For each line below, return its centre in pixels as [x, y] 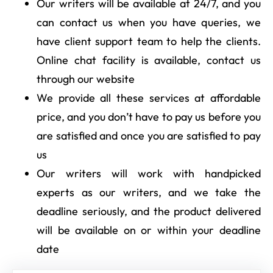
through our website [86, 79]
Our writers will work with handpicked [149, 173]
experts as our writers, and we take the [149, 192]
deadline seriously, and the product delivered [149, 211]
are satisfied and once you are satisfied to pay [149, 135]
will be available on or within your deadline [149, 230]
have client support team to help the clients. [149, 41]
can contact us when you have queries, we [149, 22]
